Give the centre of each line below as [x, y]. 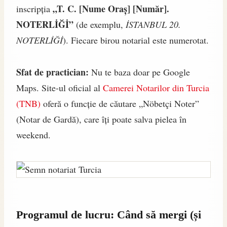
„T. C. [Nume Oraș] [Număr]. [111, 8]
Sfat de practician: [52, 72]
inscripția [34, 8]
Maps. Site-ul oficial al [60, 87]
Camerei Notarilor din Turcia [156, 87]
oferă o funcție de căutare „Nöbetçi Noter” [120, 103]
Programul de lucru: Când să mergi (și [109, 214]
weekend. [33, 135]
